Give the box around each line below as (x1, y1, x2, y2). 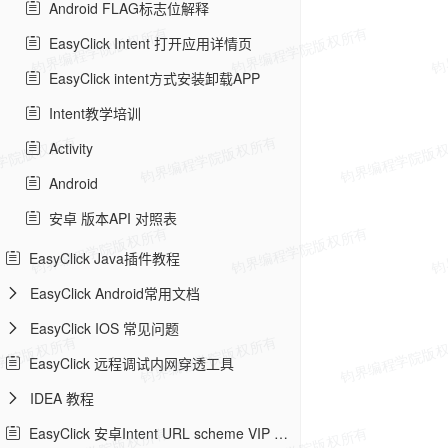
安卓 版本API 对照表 (41, 208, 177, 228)
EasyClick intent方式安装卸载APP (41, 68, 260, 88)
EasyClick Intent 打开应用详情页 (41, 33, 252, 53)
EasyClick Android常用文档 (30, 283, 200, 303)
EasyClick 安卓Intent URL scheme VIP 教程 (21, 423, 274, 443)
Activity (41, 138, 93, 158)
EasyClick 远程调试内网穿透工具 (21, 353, 234, 373)
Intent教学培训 (41, 103, 141, 123)
